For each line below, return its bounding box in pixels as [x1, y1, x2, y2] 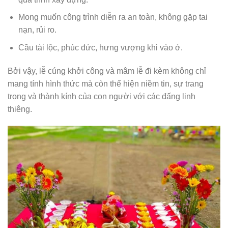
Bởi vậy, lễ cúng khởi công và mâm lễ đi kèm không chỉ [8, 66, 206, 75]
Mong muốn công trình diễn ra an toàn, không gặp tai [18, 13, 208, 22]
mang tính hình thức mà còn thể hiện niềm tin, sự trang [8, 79, 204, 88]
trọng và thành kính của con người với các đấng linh [8, 92, 195, 101]
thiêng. [8, 104, 32, 113]
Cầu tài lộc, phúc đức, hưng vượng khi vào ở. [18, 43, 183, 52]
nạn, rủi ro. [18, 25, 56, 35]
